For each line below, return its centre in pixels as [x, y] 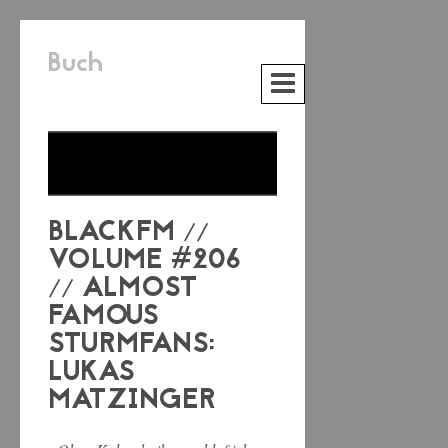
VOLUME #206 [144, 262]
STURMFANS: [131, 346]
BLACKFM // [128, 234]
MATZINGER [132, 402]
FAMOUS [103, 318]
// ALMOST [122, 290]
